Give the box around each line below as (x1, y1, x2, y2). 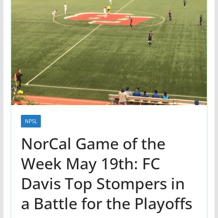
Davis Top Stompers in (20, 172, 185, 194)
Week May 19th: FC (20, 152, 160, 174)
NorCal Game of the (20, 132, 165, 154)
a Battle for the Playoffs (20, 192, 192, 214)
